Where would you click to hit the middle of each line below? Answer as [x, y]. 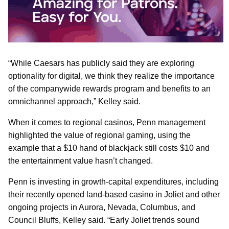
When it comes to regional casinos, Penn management [107, 122]
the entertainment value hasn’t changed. [81, 161]
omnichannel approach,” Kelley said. [74, 101]
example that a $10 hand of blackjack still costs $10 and [109, 148]
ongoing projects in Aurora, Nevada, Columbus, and [102, 207]
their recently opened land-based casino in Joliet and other [114, 194]
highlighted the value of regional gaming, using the [99, 135]
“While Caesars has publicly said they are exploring [101, 63]
